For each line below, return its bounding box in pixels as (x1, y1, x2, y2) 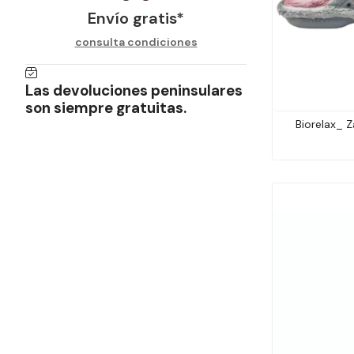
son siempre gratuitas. (25, 98, 186, 119)
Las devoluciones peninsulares (25, 81, 243, 101)
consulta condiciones (74, 35, 198, 50)
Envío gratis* (88, 8, 184, 29)
